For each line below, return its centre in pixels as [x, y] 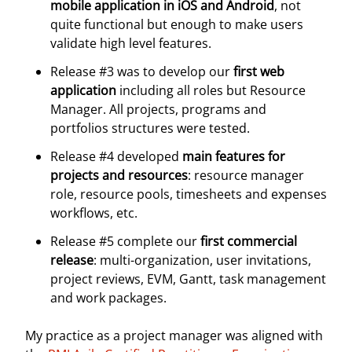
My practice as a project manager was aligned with [174, 335]
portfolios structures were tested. [150, 128]
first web [259, 71]
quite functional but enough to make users [177, 24]
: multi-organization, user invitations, [202, 260]
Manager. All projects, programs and [158, 109]
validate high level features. [131, 43]
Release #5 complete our [125, 241]
